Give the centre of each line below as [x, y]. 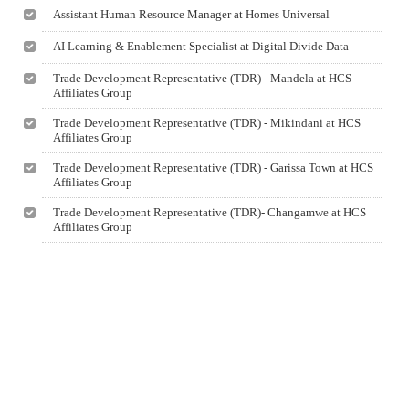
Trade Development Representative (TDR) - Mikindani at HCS [207, 123]
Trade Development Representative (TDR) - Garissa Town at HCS [214, 168]
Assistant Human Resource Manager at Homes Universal [192, 14]
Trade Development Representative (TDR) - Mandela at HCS [203, 78]
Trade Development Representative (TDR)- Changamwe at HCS [210, 212]
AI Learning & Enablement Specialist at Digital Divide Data [201, 46]
